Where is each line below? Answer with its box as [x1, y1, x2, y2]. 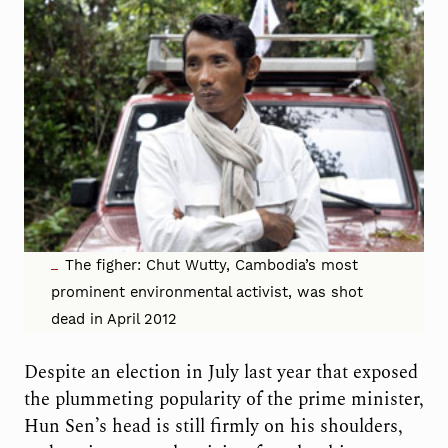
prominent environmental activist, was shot [51, 283, 364, 302]
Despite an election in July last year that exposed [23, 359, 418, 387]
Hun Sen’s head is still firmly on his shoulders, [23, 413, 403, 441]
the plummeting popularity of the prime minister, [23, 386, 424, 414]
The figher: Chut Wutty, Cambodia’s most [65, 256, 359, 275]
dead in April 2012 [51, 310, 178, 329]
